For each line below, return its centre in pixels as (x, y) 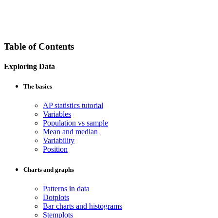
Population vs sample (75, 123)
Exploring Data (29, 66)
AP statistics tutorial (73, 106)
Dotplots (56, 197)
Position (55, 149)
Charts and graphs (49, 169)
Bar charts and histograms (82, 206)
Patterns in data (66, 188)
